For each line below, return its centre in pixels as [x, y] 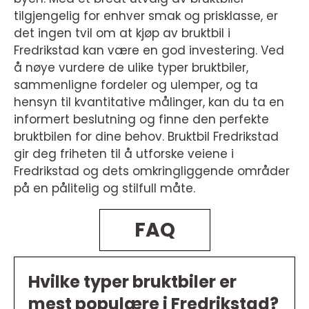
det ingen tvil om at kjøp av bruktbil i [122, 33]
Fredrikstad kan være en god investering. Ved [149, 51]
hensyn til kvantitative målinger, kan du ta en [149, 102]
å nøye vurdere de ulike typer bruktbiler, [131, 68]
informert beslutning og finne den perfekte [141, 120]
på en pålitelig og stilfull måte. [104, 189]
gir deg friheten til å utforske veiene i [124, 154]
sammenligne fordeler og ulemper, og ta [136, 85]
